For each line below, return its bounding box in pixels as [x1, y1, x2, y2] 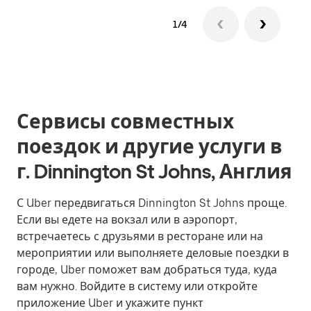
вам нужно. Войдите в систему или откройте [17, 280, 258, 293]
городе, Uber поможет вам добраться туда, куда [17, 263, 277, 276]
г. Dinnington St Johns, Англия [17, 160, 292, 183]
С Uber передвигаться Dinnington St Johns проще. [17, 196, 287, 210]
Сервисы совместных [17, 110, 234, 133]
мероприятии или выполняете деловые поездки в [17, 246, 289, 260]
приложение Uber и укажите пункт [17, 296, 203, 310]
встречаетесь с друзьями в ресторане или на [17, 230, 263, 243]
